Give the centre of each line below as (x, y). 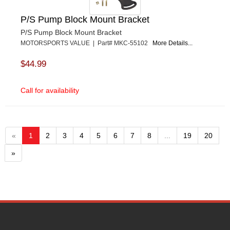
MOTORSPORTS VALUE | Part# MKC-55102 (87, 43)
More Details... (172, 43)
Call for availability (50, 91)
